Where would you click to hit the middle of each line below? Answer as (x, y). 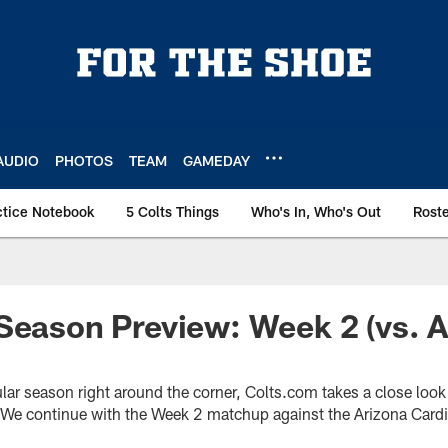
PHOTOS (84, 160)
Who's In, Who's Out (316, 211)
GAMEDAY (216, 160)
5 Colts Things (172, 211)
